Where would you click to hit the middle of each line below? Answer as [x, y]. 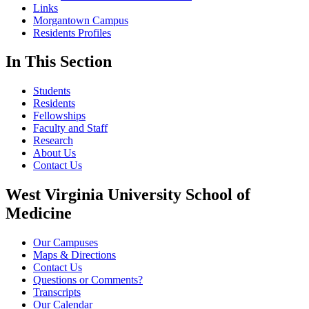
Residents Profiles [72, 32]
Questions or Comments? [88, 280]
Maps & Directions [74, 255]
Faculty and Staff [70, 128]
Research [53, 141]
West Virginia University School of [128, 195]
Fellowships [59, 116]
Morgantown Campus [81, 20]
